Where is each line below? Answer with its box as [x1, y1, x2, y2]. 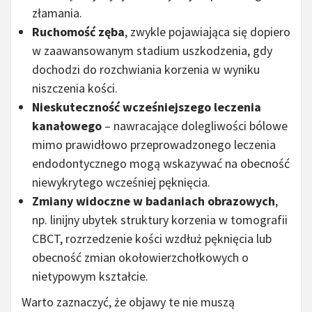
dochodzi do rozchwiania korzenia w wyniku [32, 61, 260, 78]
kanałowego [32, 118, 102, 134]
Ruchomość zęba [32, 24, 125, 40]
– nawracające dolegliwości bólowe [102, 118, 288, 134]
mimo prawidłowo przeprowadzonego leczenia [32, 136, 276, 153]
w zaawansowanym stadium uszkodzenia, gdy [32, 42, 272, 59]
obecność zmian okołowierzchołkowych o [32, 249, 249, 266]
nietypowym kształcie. [32, 268, 148, 285]
